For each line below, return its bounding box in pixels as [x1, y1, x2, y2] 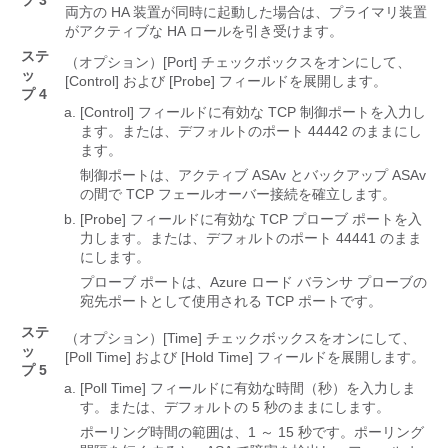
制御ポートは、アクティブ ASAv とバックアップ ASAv [80, 167, 426, 184]
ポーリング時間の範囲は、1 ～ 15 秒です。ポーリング [80, 424, 424, 441]
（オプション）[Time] [65, 330, 202, 347]
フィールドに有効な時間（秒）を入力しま [150, 380, 416, 397]
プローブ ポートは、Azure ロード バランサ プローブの [80, 274, 427, 291]
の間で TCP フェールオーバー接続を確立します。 [80, 186, 396, 203]
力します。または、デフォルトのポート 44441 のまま [80, 230, 422, 247]
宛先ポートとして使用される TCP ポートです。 [80, 293, 382, 310]
